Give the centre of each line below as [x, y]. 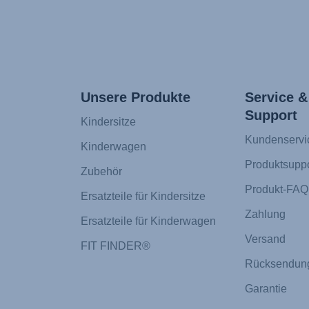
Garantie [266, 289]
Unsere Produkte [136, 98]
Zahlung [265, 215]
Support [271, 116]
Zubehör [101, 172]
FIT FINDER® [116, 246]
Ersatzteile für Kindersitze [143, 197]
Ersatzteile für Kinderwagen [148, 221]
